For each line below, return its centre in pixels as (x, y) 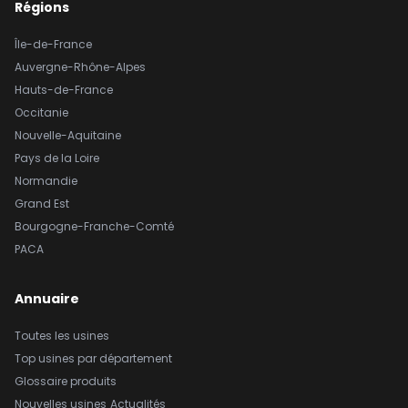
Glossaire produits (66, 381)
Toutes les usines (62, 335)
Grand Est (42, 203)
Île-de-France (53, 44)
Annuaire (47, 298)
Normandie (46, 180)
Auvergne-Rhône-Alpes (80, 66)
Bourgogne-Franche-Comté (94, 226)
